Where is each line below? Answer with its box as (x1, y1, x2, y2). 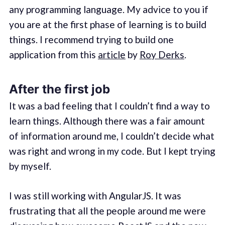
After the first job (9, 82, 110, 97)
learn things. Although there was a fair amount (9, 115, 205, 127)
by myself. (9, 160, 51, 172)
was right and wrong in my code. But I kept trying (9, 145, 215, 157)
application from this (9, 48, 98, 60)
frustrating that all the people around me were (9, 204, 206, 216)
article (97, 48, 126, 60)
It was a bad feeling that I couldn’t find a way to (9, 100, 210, 112)
